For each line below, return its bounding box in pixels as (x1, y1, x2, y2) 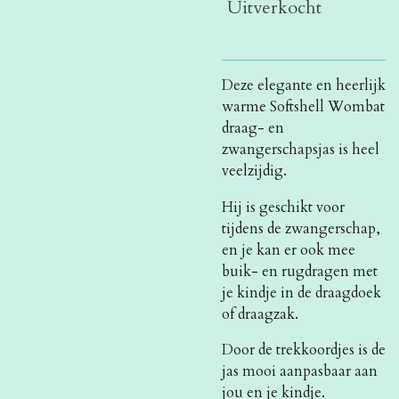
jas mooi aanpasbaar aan (222, 361, 378, 381)
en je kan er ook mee (222, 240, 355, 260)
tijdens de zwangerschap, (222, 218, 380, 239)
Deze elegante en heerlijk (222, 76, 386, 96)
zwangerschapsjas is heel (222, 140, 379, 160)
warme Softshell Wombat (222, 97, 385, 118)
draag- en (222, 118, 284, 139)
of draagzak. (222, 304, 298, 324)
